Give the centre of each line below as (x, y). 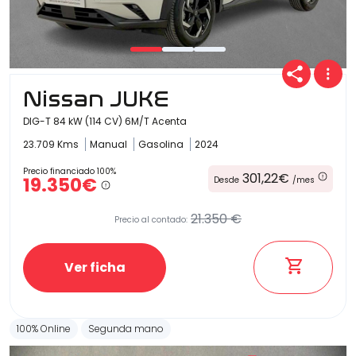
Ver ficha (95, 267)
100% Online (44, 329)
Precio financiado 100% (70, 172)
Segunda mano (126, 329)
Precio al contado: (151, 219)
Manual (110, 145)
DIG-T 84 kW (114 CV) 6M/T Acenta (105, 122)
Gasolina (162, 145)
